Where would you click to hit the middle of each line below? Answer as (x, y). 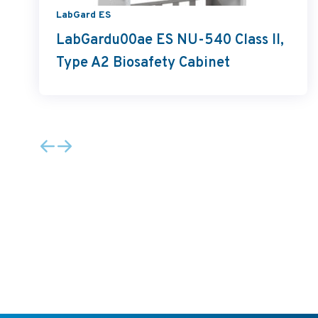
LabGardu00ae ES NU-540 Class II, (170, 40)
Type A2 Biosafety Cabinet (143, 63)
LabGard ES (83, 15)
